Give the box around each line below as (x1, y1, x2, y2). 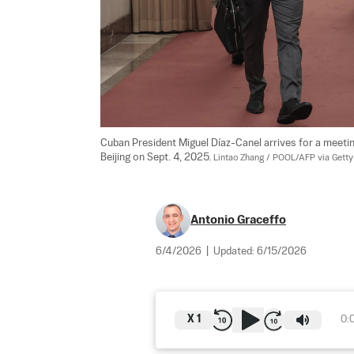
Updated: (213, 246, 257, 257)
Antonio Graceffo (190, 213, 286, 226)
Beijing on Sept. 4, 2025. (100, 152, 213, 163)
